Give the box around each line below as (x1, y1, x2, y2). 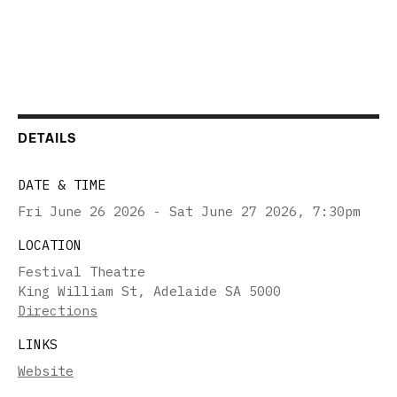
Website (18, 362, 74, 379)
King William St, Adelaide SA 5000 (18, 282, 281, 300)
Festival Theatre (18, 262, 145, 280)
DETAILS (18, 129, 76, 145)
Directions (18, 301, 97, 319)
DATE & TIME (18, 175, 105, 193)
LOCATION (18, 236, 82, 253)
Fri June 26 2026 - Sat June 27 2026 (18, 202, 297, 220)
